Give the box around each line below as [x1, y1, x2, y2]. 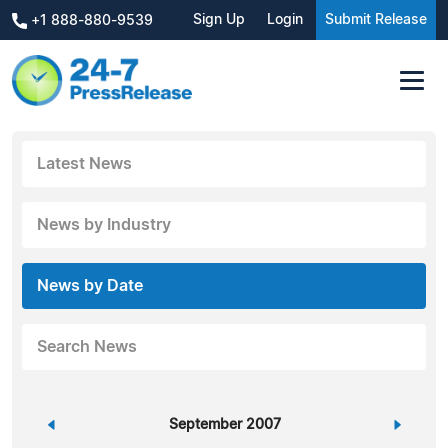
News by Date [37, 277, 143, 294]
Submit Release [325, 13, 427, 27]
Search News [37, 338, 137, 355]
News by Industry [37, 216, 171, 233]
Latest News [37, 155, 132, 172]
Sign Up [193, 13, 245, 27]
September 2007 [168, 417, 281, 432]
